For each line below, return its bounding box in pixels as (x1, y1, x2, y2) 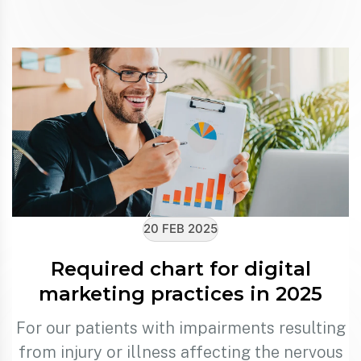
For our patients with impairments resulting (15, 317, 346, 338)
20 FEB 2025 (143, 221, 218, 236)
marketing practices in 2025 (39, 281, 322, 305)
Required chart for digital (50, 256, 311, 280)
